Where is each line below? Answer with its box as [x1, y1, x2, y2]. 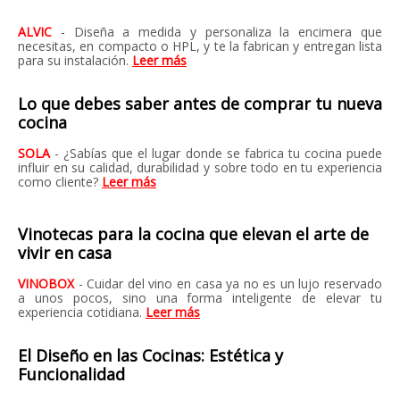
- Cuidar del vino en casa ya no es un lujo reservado [78, 275, 383, 292]
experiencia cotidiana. [18, 304, 142, 321]
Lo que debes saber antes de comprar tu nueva [18, 93, 382, 114]
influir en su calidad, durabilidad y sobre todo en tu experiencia [18, 159, 382, 176]
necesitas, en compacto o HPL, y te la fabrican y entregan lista [18, 37, 382, 54]
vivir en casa [18, 242, 112, 263]
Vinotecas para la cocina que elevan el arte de [18, 223, 369, 245]
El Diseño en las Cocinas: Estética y [18, 345, 283, 366]
